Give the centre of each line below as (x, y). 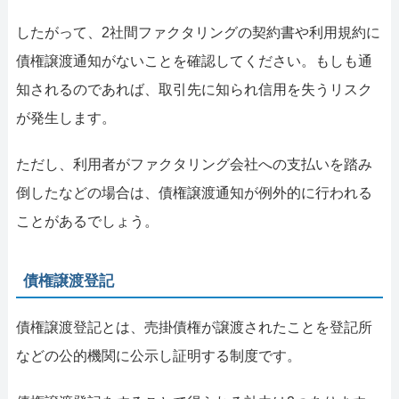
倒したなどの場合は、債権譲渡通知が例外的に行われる (194, 192)
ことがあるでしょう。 (87, 221)
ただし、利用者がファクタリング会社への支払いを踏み (194, 164)
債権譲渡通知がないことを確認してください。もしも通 (194, 61)
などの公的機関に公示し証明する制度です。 (158, 355)
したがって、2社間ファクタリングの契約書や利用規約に (198, 32)
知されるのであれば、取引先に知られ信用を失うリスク (194, 89)
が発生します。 (65, 118)
